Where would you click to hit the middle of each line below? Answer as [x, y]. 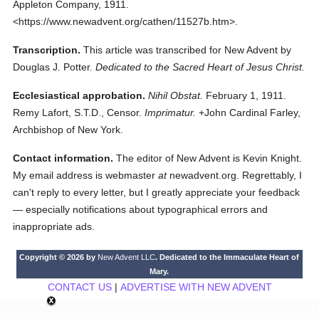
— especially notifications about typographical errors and [141, 209]
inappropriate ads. [54, 226]
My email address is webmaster [86, 175]
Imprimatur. [171, 113]
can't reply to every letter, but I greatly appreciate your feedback [157, 192]
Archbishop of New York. [68, 130]
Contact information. [63, 158]
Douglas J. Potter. [53, 67]
